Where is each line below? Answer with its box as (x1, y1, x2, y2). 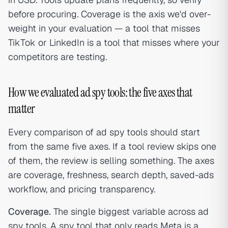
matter (8, 101, 35, 117)
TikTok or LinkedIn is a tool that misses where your (8, 37, 220, 49)
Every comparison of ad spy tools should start (8, 126, 200, 138)
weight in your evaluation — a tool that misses (8, 22, 200, 35)
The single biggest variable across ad (51, 206, 209, 218)
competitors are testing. (8, 51, 107, 63)
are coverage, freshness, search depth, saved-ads (8, 169, 214, 181)
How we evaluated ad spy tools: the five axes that (8, 84, 192, 101)
